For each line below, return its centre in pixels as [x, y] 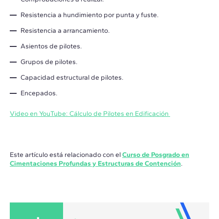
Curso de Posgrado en [156, 155]
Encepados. [39, 93]
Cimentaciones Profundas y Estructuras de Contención [95, 164]
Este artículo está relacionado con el [66, 155]
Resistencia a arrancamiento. [65, 31]
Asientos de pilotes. [51, 46]
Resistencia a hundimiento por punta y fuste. [89, 15]
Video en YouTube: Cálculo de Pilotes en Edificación [90, 114]
